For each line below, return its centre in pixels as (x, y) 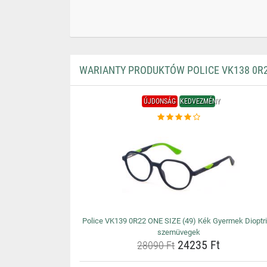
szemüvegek (178, 232)
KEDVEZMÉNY (200, 101)
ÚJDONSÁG (160, 101)
